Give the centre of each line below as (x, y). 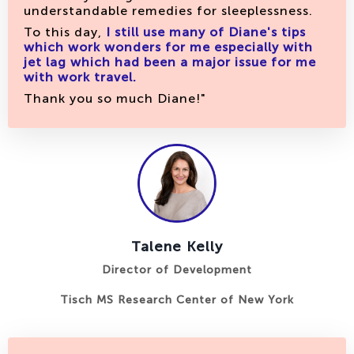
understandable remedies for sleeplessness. (168, 11)
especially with (262, 47)
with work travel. (80, 77)
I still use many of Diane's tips (206, 32)
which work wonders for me (117, 47)
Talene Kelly (177, 247)
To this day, (65, 32)
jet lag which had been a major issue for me (170, 62)
